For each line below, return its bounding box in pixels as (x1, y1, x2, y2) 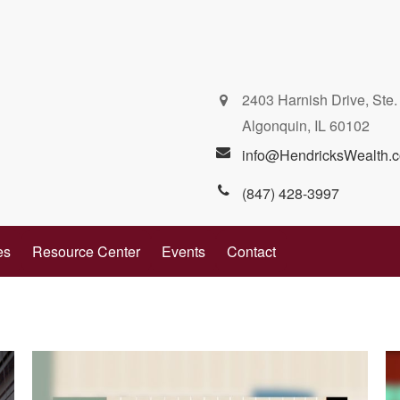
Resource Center (32, 241, 140, 262)
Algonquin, (242, 115, 311, 136)
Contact (227, 241, 276, 262)
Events (162, 241, 205, 262)
